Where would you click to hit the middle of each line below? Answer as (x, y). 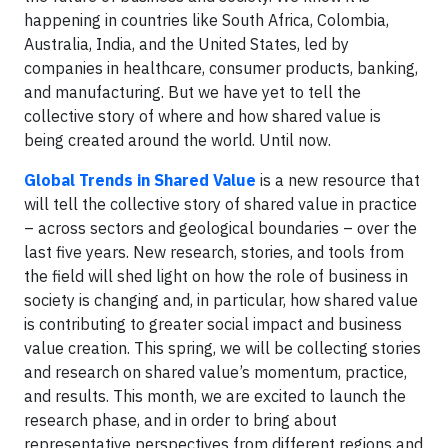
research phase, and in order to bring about (180, 419)
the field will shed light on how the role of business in (216, 275)
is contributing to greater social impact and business (213, 323)
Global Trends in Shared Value (140, 179)
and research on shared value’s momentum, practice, (215, 371)
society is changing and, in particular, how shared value (221, 299)
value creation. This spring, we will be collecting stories (222, 347)
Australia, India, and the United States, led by (186, 43)
